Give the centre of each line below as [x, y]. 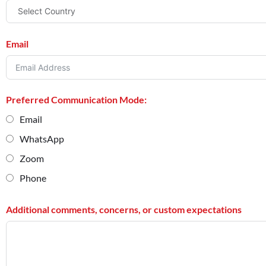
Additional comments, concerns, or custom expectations [124, 209]
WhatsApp [42, 138]
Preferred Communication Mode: [76, 99]
